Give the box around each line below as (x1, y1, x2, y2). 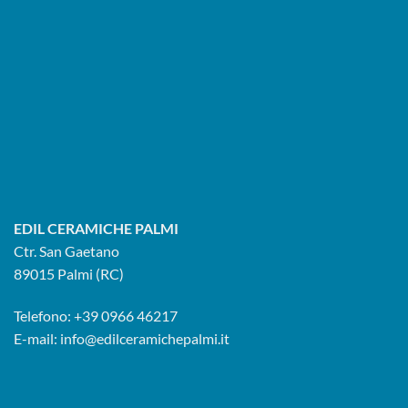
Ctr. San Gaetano (14, 242, 119, 260)
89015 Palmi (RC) (14, 265, 124, 282)
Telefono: (14, 306, 74, 324)
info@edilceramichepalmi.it (60, 329, 229, 347)
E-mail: (14, 329, 60, 347)
